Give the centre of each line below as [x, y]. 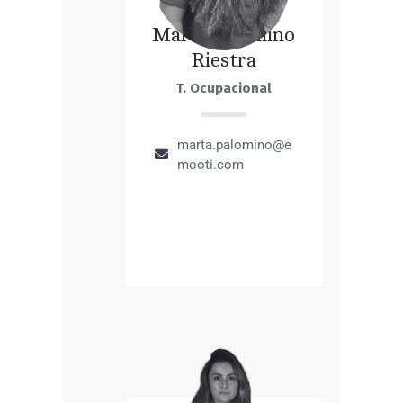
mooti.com [211, 165]
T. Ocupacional [224, 89]
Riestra [224, 61]
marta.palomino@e [235, 145]
